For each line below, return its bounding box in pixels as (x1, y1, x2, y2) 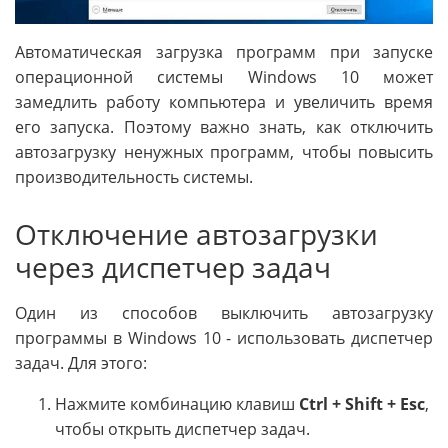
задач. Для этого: (15, 351, 147, 374)
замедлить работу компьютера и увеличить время (15, 90, 433, 113)
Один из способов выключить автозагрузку (15, 301, 433, 324)
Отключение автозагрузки (15, 214, 378, 253)
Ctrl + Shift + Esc (299, 392, 425, 415)
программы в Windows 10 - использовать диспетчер (15, 326, 433, 349)
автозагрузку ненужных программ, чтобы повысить (15, 140, 433, 163)
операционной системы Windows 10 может (15, 65, 433, 88)
